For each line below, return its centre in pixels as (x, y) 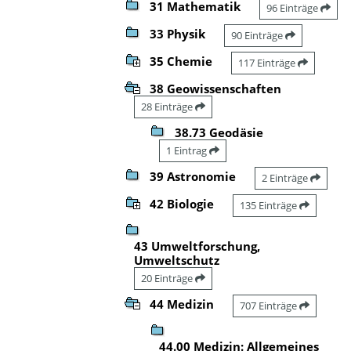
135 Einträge (270, 205)
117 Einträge (268, 62)
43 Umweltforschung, (197, 246)
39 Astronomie (193, 176)
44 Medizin (182, 304)
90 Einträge (258, 35)
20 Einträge (168, 278)
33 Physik (177, 33)
